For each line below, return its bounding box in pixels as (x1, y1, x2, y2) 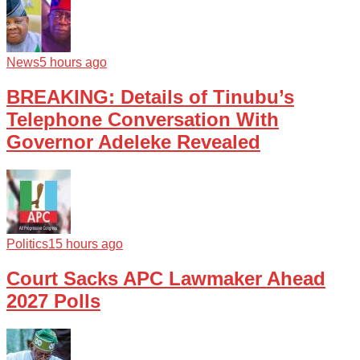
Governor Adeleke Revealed (6, 131, 260, 153)
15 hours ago (48, 236, 123, 251)
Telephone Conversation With (6, 108, 279, 131)
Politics (6, 236, 48, 251)
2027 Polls (6, 289, 100, 312)
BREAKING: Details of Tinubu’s (6, 86, 294, 108)
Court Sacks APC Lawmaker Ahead (6, 267, 325, 289)
